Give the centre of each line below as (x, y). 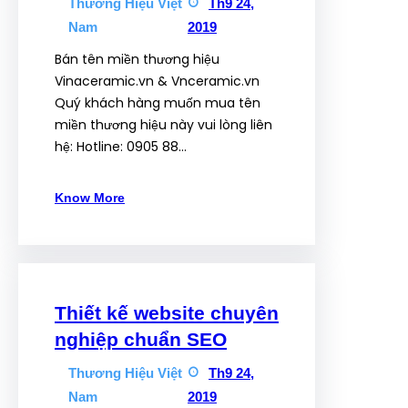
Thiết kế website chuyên (167, 313)
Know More (90, 198)
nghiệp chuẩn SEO (141, 339)
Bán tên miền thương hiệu (137, 59)
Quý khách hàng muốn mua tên (158, 103)
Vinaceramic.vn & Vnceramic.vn (157, 81)
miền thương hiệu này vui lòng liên (163, 125)
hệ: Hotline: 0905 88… (121, 147)
